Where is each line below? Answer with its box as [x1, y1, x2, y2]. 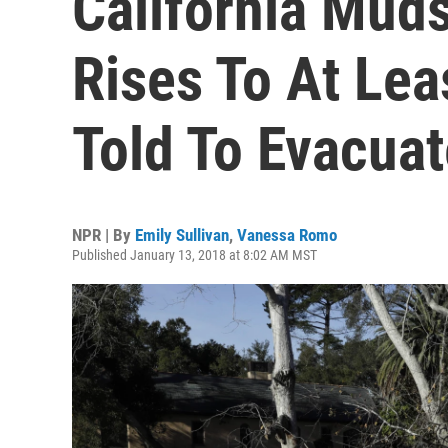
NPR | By [72, 225, 135, 245]
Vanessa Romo [237, 225, 337, 245]
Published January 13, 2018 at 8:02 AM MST [72, 247, 317, 263]
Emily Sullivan [135, 225, 229, 245]
